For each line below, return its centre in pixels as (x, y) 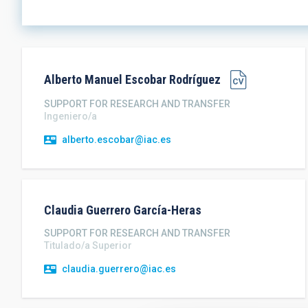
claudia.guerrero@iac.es (119, 269)
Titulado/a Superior (88, 245)
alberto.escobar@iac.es (117, 140)
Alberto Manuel (83, 79)
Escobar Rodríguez (173, 79)
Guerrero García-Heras (144, 210)
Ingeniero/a (70, 116)
